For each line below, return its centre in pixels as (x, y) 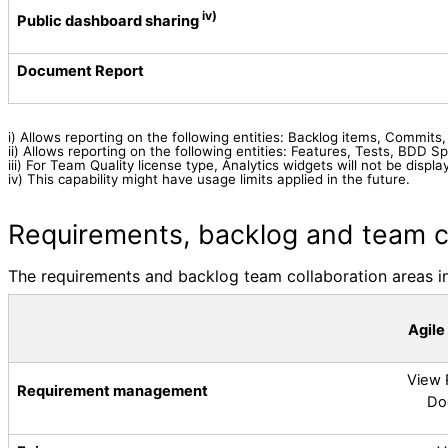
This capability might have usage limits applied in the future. (218, 178)
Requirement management (112, 390)
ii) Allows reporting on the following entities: (149, 150)
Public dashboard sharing (109, 20)
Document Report (80, 71)
